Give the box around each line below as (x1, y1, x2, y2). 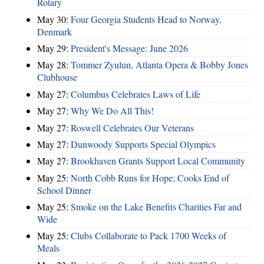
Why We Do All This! (71, 104, 154, 117)
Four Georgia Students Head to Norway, (71, 12, 222, 25)
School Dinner (37, 183, 91, 196)
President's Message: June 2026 (71, 42, 188, 55)
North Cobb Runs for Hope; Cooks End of (71, 171, 229, 184)
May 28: (37, 58, 71, 71)
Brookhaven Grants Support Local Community (71, 154, 245, 167)
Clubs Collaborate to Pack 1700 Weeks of (71, 229, 226, 242)
